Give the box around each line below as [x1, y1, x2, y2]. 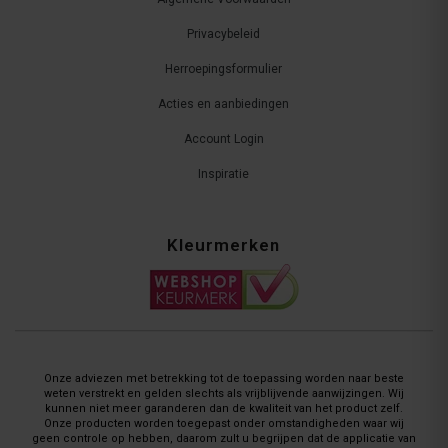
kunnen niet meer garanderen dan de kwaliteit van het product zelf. [45, 402, 403, 416]
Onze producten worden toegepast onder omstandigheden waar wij [44, 417, 404, 431]
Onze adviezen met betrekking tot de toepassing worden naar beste [44, 372, 404, 386]
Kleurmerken [167, 235, 280, 256]
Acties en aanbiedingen [158, 97, 289, 112]
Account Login [183, 132, 264, 147]
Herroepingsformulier [165, 62, 282, 77]
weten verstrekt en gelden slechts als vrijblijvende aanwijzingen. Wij [44, 387, 404, 401]
